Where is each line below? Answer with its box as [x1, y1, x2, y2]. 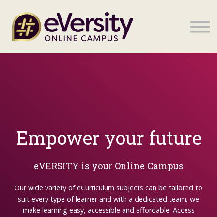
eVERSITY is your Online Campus [33, 160, 184, 171]
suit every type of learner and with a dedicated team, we [18, 194, 199, 203]
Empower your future [15, 125, 201, 150]
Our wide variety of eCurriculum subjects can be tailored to [15, 183, 202, 192]
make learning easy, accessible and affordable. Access [22, 205, 195, 215]
